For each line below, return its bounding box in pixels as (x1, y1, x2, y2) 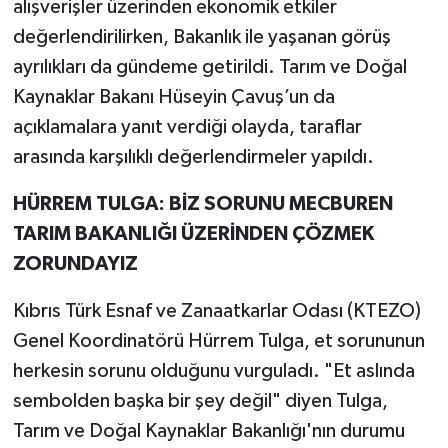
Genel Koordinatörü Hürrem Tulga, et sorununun (12, 331, 425, 352)
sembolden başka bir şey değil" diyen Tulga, (12, 391, 388, 412)
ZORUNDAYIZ (12, 254, 138, 275)
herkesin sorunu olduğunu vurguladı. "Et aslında (12, 361, 415, 382)
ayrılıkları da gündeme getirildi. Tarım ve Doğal (12, 57, 407, 78)
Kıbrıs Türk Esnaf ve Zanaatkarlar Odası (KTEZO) (12, 301, 421, 322)
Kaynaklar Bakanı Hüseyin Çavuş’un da (12, 87, 335, 108)
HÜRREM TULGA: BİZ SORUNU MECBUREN (12, 194, 393, 215)
